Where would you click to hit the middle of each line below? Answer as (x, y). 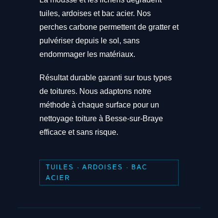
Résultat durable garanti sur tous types (105, 78)
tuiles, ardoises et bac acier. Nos (95, 14)
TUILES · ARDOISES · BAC (97, 167)
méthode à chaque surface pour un (99, 105)
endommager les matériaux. (87, 54)
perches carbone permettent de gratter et (109, 27)
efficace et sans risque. (79, 132)
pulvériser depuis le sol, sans (89, 41)
